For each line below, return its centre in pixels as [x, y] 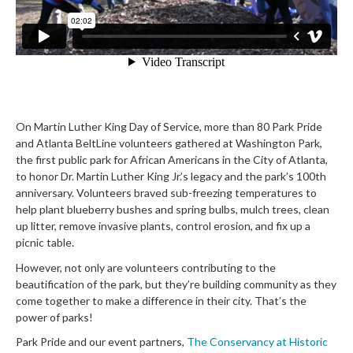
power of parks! [54, 317]
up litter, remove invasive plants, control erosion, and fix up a [163, 226]
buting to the [243, 267]
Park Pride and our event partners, [101, 342]
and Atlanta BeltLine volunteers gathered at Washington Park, [169, 143]
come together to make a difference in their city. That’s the [161, 300]
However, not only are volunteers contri [113, 267]
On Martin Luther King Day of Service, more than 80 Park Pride [169, 127]
